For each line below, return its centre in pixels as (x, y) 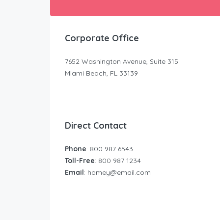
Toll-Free (80, 161)
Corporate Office (102, 38)
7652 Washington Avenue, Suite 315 (122, 61)
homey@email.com (119, 172)
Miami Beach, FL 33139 (101, 73)
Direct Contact (96, 125)
